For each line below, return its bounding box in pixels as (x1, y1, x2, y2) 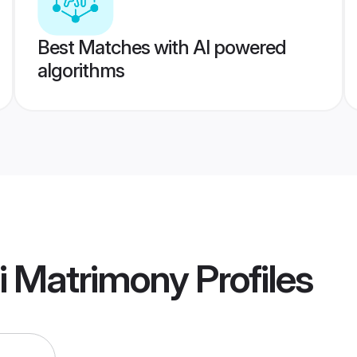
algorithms (37, 59, 124, 82)
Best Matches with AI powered (37, 36, 286, 59)
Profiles (188, 255, 312, 303)
